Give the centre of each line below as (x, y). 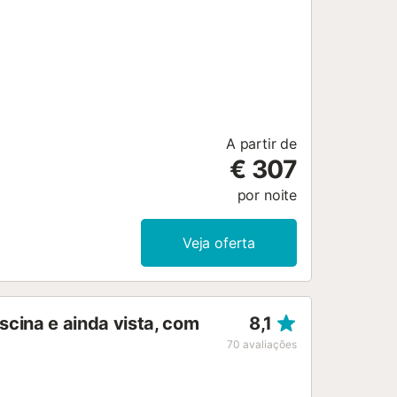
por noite (267, 195)
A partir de (261, 144)
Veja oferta (219, 243)
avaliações (270, 345)
